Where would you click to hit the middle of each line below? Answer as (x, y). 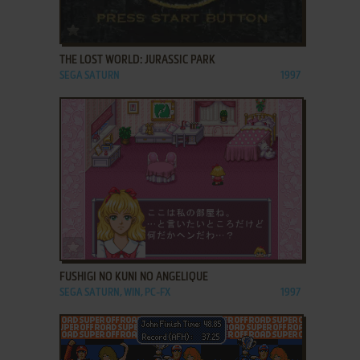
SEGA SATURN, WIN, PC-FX (115, 293)
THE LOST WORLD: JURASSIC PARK (137, 60)
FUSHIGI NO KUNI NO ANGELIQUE (133, 277)
